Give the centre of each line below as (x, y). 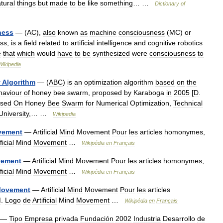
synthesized (111, 53)
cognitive (162, 43)
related (50, 43)
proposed (107, 93)
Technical (188, 103)
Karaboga (149, 93)
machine (103, 32)
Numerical (112, 103)
